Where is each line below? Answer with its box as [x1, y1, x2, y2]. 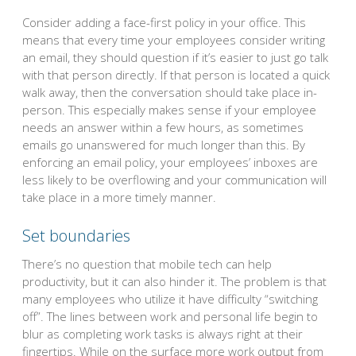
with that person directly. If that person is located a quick [22, 67, 330, 83]
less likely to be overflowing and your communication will [22, 172, 327, 188]
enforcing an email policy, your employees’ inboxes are [22, 154, 318, 171]
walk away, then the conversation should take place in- [22, 84, 317, 101]
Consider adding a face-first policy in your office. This [22, 14, 306, 31]
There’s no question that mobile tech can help [22, 255, 272, 272]
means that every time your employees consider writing [22, 32, 325, 48]
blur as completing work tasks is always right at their [22, 325, 303, 342]
